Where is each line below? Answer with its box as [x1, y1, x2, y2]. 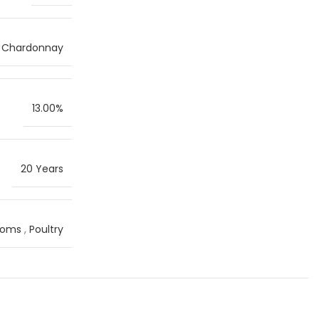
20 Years [21, 162, 63, 176]
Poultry [29, 222, 63, 236]
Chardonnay [1, 41, 63, 55]
